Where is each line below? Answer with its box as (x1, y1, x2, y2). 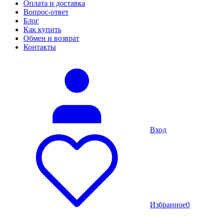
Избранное (150, 200, 186, 209)
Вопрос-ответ (23, 8, 69, 16)
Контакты (23, 43, 56, 51)
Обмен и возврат (23, 34, 79, 42)
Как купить (23, 25, 61, 34)
